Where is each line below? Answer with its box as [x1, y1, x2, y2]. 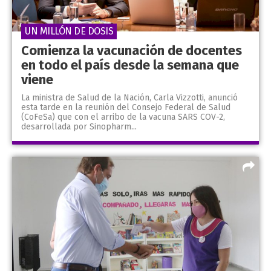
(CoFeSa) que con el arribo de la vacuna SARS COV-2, [21, 111, 225, 122]
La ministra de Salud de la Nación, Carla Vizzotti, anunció [21, 92, 238, 103]
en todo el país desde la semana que [21, 56, 239, 73]
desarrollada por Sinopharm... [21, 121, 137, 132]
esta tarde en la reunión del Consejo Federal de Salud [21, 102, 230, 113]
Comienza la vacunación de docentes [21, 42, 242, 59]
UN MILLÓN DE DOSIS [25, 25, 113, 37]
